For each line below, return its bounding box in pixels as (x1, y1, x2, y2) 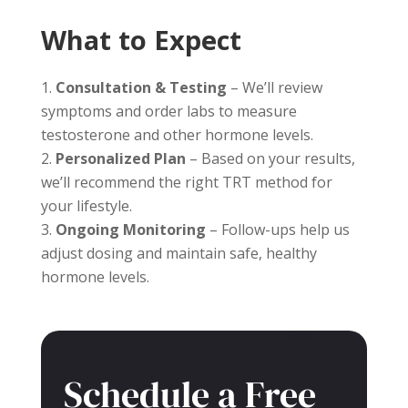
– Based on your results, (185, 148, 355, 168)
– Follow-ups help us (205, 219, 350, 240)
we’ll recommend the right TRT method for (40, 172, 332, 192)
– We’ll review (226, 77, 322, 97)
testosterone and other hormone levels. (40, 125, 313, 145)
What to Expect (40, 22, 241, 57)
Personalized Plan (55, 148, 186, 168)
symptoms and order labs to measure (40, 101, 297, 121)
